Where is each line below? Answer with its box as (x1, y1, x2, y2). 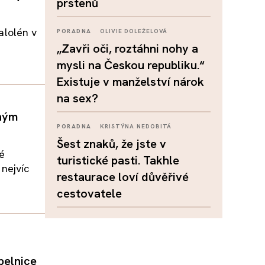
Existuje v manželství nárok (57, 74, 204, 89)
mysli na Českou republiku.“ (57, 57, 205, 73)
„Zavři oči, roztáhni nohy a (57, 41, 198, 56)
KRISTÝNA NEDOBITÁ (100, 122, 172, 130)
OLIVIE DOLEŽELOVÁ (100, 27, 168, 35)
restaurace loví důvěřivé (57, 169, 189, 185)
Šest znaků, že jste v (57, 136, 166, 151)
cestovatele (57, 186, 122, 201)
